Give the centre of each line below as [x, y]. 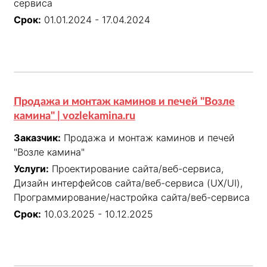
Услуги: [31, 168]
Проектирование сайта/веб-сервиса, [138, 168]
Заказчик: [37, 137]
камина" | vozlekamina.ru [74, 116]
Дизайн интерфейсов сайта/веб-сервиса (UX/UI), [128, 183]
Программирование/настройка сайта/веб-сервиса [132, 197]
